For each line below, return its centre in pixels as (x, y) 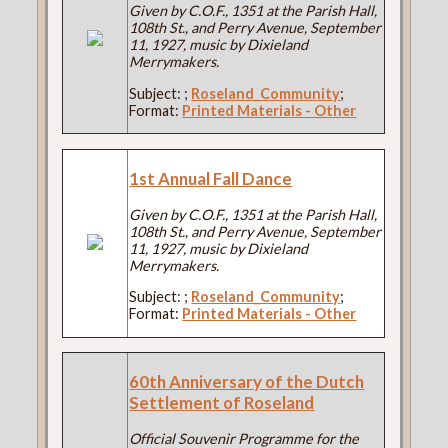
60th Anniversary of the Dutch (247, 382)
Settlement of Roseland (222, 403)
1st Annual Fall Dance (211, 178)
